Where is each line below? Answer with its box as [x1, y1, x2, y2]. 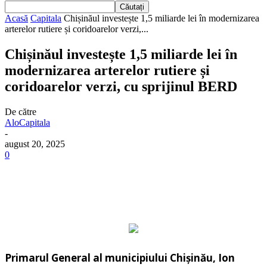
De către [5, 106, 36, 117]
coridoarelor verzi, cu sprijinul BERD [5, 78, 237, 94]
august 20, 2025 [5, 138, 65, 149]
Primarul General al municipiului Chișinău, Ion [5, 250, 235, 265]
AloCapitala [5, 117, 50, 128]
